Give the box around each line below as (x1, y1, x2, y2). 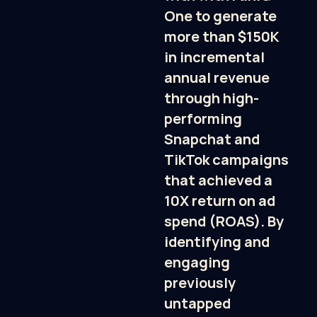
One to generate (164, 6, 277, 25)
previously (164, 272, 236, 292)
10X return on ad (164, 190, 275, 210)
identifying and (164, 231, 270, 251)
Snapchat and (164, 129, 260, 149)
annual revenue (164, 67, 270, 87)
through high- (164, 88, 259, 108)
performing (164, 108, 242, 128)
